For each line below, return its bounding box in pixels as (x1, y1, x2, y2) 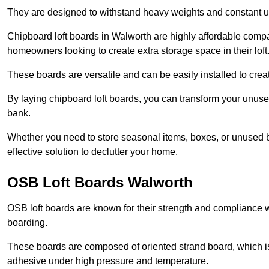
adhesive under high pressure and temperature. (7, 256, 208, 267)
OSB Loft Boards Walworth (7, 174, 193, 191)
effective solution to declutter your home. (7, 147, 178, 157)
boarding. (7, 217, 47, 228)
